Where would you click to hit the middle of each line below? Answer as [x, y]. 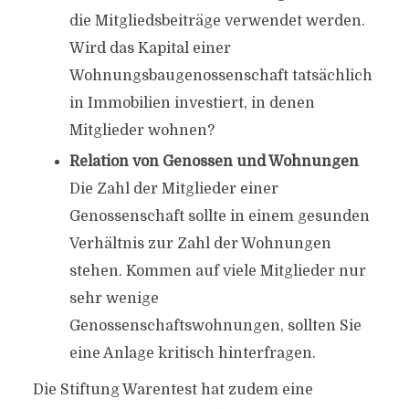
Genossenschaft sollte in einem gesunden [219, 216]
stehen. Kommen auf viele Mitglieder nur [217, 271]
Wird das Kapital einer [150, 48]
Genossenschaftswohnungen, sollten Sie [215, 326]
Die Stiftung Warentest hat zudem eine [173, 390]
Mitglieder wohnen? [143, 131]
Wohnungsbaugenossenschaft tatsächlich [220, 76]
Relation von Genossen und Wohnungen [214, 162]
